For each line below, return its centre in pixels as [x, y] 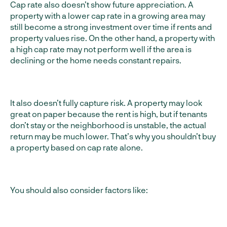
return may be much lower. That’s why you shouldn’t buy [113, 136]
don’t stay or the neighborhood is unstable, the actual [108, 125]
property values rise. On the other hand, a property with [112, 38]
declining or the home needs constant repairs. [96, 60]
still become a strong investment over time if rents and [111, 27]
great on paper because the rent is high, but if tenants [109, 114]
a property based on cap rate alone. [77, 147]
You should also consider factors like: [79, 190]
